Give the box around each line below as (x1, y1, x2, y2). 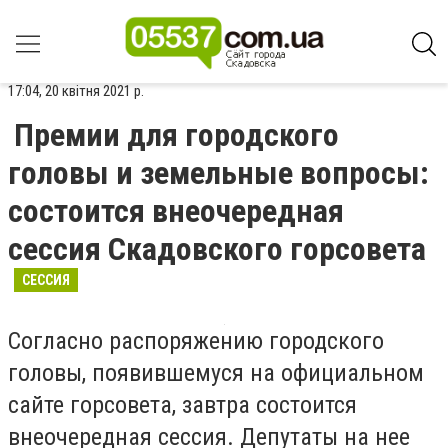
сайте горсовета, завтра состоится (8, 391, 357, 419)
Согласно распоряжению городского (8, 327, 384, 355)
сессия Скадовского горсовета (8, 230, 426, 268)
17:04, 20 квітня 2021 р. (8, 82, 144, 100)
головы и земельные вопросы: (8, 154, 429, 192)
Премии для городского (14, 116, 339, 154)
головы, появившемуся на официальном (8, 359, 424, 387)
